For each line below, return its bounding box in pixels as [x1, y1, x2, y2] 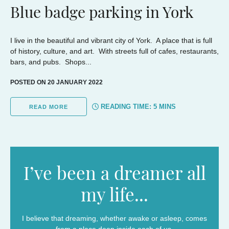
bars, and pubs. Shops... [10, 58, 91, 66]
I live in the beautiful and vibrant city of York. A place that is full [10, 36, 212, 44]
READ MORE [29, 104, 68, 110]
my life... [81, 188, 148, 206]
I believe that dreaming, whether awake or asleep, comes [22, 214, 207, 222]
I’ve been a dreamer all [23, 167, 206, 185]
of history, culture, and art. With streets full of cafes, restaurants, [10, 47, 219, 55]
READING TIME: [101, 103, 153, 110]
